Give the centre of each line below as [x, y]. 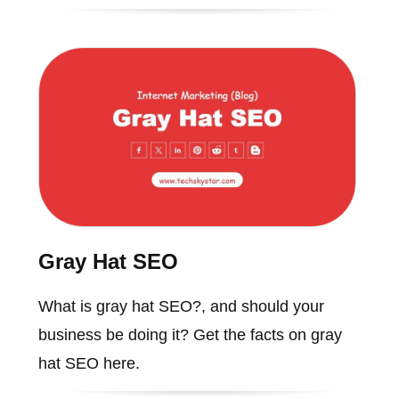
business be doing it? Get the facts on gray [190, 334]
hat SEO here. [89, 363]
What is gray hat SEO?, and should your [181, 306]
